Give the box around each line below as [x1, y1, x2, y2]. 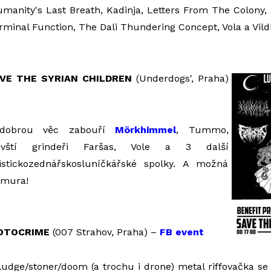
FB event [159, 226, 204, 238]
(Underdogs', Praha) [131, 73, 229, 84]
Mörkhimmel [115, 124, 176, 135]
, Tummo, [176, 124, 229, 135]
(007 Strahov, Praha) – [49, 226, 160, 238]
